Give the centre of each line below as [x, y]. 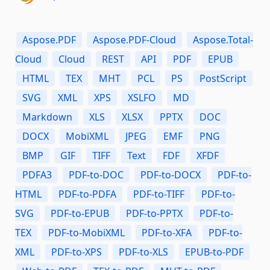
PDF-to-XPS [77, 252]
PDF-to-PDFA [87, 194]
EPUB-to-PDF [214, 252]
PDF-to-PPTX [154, 214]
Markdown [47, 117]
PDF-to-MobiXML [86, 233]
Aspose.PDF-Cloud [134, 40]
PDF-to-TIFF [159, 194]
